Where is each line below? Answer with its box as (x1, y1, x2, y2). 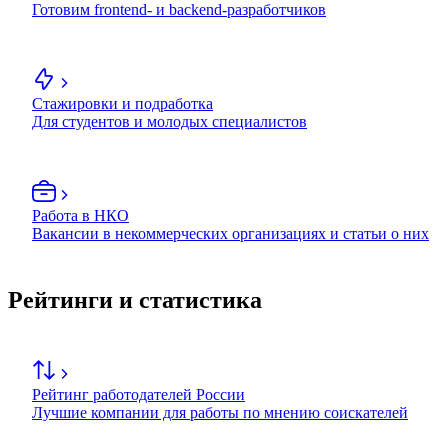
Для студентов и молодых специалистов (32, 113, 307, 131)
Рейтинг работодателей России (32, 386, 245, 404)
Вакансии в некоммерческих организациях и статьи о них (32, 225, 429, 243)
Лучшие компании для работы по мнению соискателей (32, 404, 408, 422)
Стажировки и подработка (32, 95, 213, 113)
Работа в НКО (32, 207, 129, 225)
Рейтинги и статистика (8, 287, 262, 314)
